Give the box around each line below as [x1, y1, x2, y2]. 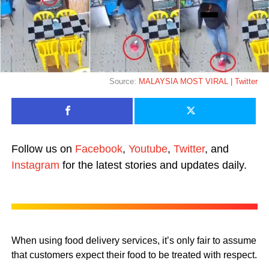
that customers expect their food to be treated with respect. [11, 249, 257, 260]
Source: [109, 76, 139, 86]
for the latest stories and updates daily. [59, 159, 247, 171]
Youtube [128, 142, 168, 155]
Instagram [11, 159, 59, 171]
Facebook [74, 142, 122, 155]
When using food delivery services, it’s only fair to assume [11, 235, 256, 246]
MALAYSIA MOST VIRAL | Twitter [139, 76, 258, 86]
